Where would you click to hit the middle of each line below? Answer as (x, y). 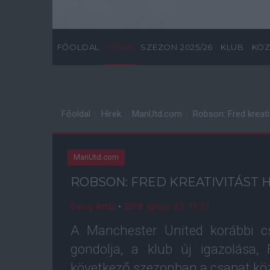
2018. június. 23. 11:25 (166, 207)
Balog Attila (93, 207)
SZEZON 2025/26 (177, 47)
